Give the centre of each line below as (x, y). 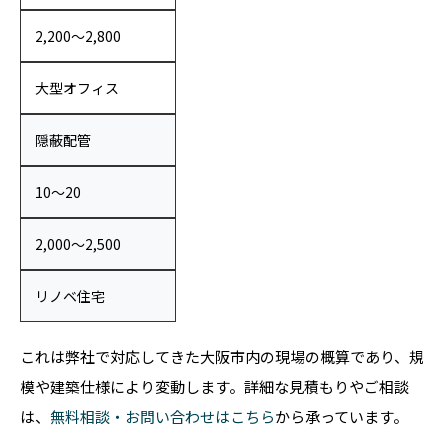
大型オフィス (77, 88)
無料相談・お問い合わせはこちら (162, 416)
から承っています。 (341, 416)
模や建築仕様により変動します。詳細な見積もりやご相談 (214, 386)
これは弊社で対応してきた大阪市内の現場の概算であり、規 (222, 356)
